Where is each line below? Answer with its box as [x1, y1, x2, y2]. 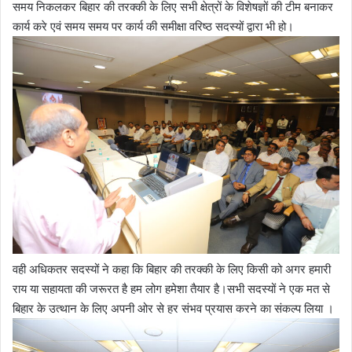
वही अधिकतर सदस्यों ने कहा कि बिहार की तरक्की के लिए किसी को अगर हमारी [13, 262, 331, 277]
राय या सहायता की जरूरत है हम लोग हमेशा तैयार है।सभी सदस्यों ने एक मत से [13, 281, 330, 297]
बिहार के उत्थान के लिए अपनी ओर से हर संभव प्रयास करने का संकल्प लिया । [13, 301, 334, 317]
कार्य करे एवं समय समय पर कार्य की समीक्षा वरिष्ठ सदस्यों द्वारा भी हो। [13, 19, 294, 34]
